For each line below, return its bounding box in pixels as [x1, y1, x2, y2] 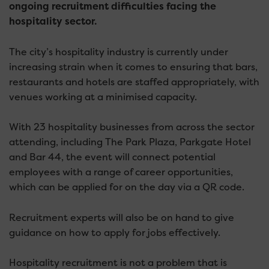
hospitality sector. [9, 15, 97, 28]
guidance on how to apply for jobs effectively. [9, 226, 220, 239]
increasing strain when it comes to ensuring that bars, [9, 60, 258, 73]
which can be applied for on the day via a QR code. [9, 181, 244, 194]
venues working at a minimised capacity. [9, 90, 197, 103]
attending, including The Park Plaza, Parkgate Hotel [9, 136, 251, 149]
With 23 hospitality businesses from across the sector [9, 121, 255, 134]
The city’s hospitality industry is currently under [9, 45, 228, 58]
